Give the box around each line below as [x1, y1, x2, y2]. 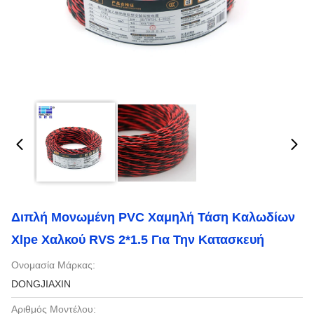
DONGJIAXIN [11, 278, 71, 289]
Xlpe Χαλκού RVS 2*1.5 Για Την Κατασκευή [11, 233, 264, 247]
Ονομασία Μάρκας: [11, 259, 95, 271]
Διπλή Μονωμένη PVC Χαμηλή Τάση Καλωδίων [11, 210, 295, 224]
